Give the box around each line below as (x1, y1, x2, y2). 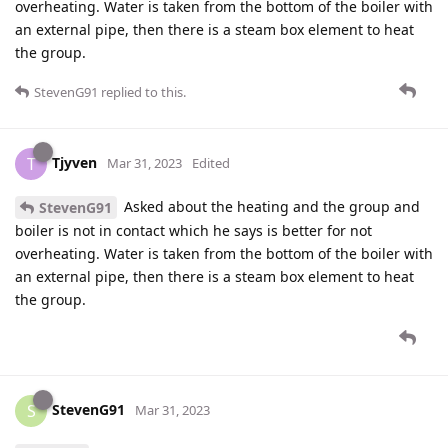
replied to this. (98, 82, 186, 101)
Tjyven (52, 152, 97, 172)
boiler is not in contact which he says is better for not (15, 221, 372, 241)
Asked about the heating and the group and (120, 196, 420, 216)
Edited (192, 153, 230, 172)
